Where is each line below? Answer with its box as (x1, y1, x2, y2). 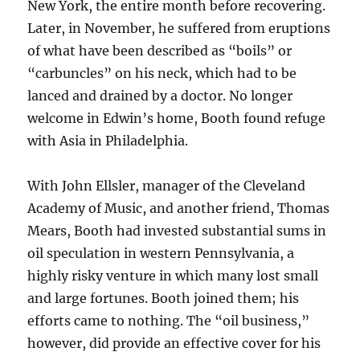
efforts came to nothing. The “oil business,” (27, 313, 310, 329)
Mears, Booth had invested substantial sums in (27, 223, 327, 239)
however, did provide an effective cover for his (27, 335, 321, 351)
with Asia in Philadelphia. (27, 133, 189, 149)
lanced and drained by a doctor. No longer (27, 88, 293, 104)
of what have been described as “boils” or (27, 43, 292, 59)
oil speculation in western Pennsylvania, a (27, 245, 295, 261)
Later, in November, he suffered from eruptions (27, 20, 331, 36)
